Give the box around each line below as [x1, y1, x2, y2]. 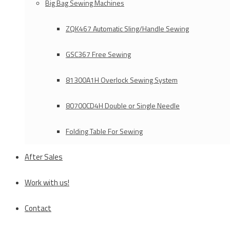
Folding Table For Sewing [66, 126, 143, 137]
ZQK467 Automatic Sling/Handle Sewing [66, 23, 189, 34]
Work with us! [25, 177, 69, 188]
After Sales [25, 151, 63, 163]
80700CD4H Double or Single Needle [66, 100, 180, 111]
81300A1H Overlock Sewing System [66, 74, 178, 85]
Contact [25, 202, 51, 214]
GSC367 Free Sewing [66, 49, 131, 60]
